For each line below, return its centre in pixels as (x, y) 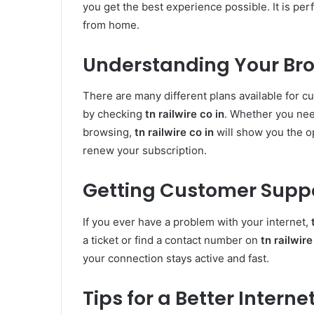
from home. (111, 25)
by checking (114, 114)
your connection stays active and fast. (176, 258)
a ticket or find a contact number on (172, 240)
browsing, (109, 132)
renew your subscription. (145, 151)
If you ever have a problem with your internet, (197, 221)
